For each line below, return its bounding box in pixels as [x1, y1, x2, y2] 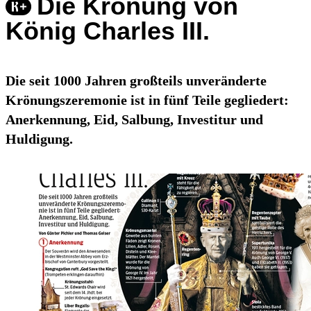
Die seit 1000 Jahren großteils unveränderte [6, 73, 267, 89]
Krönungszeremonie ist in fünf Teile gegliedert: [6, 92, 289, 108]
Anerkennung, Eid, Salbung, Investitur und [6, 112, 263, 128]
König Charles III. [6, 17, 210, 46]
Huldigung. [6, 131, 73, 147]
